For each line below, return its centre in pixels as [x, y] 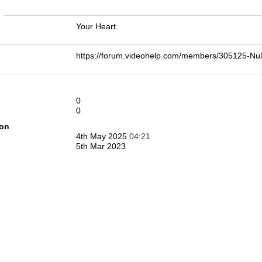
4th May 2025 [103, 136]
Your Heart [96, 26]
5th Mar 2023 [101, 146]
